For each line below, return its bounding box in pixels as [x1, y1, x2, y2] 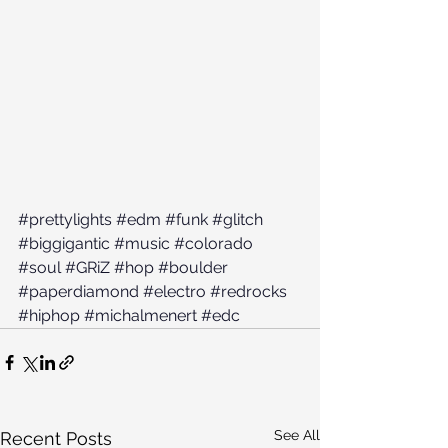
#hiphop [18, 306, 80, 326]
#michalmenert [84, 306, 197, 326]
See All [274, 427, 320, 444]
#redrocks [210, 282, 287, 302]
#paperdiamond [18, 282, 139, 302]
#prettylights [18, 210, 112, 230]
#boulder [158, 258, 228, 278]
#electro [143, 282, 206, 302]
